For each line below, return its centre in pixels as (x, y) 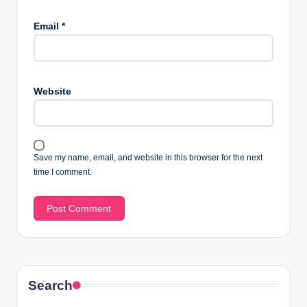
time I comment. (63, 172)
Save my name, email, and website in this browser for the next (148, 157)
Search (50, 286)
